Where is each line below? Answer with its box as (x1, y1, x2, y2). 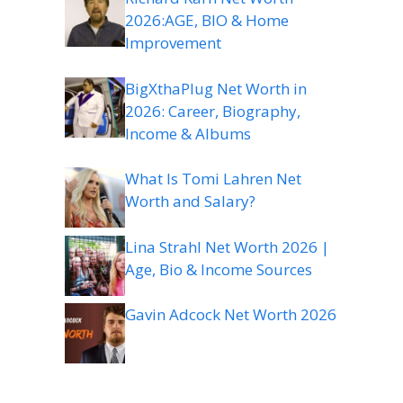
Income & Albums (125, 122, 251, 144)
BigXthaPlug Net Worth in (125, 77, 307, 99)
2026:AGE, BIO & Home (125, 10, 289, 31)
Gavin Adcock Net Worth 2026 (125, 304, 336, 326)
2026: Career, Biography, (125, 100, 300, 121)
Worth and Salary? (125, 191, 255, 212)
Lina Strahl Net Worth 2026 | (125, 236, 329, 257)
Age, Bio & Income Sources (125, 258, 312, 280)
